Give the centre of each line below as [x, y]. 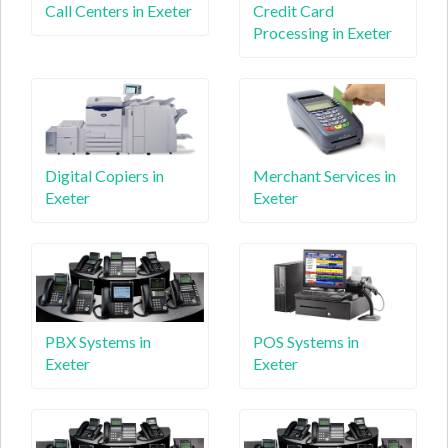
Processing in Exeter [322, 32]
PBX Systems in [98, 341]
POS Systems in [306, 341]
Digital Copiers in [104, 175]
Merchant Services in [324, 175]
